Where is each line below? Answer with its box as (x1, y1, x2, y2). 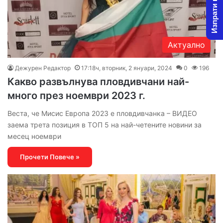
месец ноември (7, 131, 61, 140)
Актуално (168, 39, 205, 50)
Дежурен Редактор (15, 64, 71, 72)
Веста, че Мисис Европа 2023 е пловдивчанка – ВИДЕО (7, 109, 197, 117)
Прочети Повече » (20, 152, 80, 161)
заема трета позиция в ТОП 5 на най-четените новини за (7, 120, 202, 129)
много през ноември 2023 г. (7, 89, 145, 102)
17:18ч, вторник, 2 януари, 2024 (81, 64, 172, 72)
